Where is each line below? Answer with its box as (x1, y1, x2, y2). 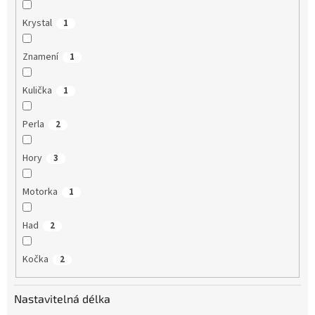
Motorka (22, 184, 58, 199)
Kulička (22, 83, 52, 98)
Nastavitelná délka (14, 292, 110, 306)
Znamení (22, 49, 58, 64)
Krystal (22, 15, 52, 30)
